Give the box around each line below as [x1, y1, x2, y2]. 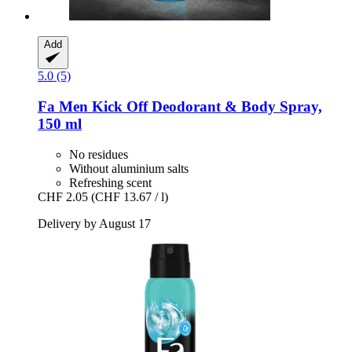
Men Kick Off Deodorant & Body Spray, [55, 98, 322, 115]
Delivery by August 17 [38, 216, 151, 230]
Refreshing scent [69, 175, 152, 189]
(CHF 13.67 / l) [91, 189, 168, 203]
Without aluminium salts [69, 161, 189, 175]
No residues [69, 147, 128, 161]
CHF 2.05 [38, 189, 88, 203]
